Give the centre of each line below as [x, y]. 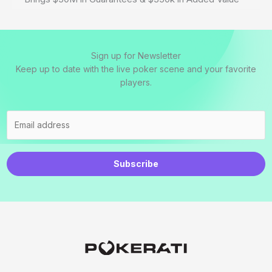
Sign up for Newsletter [136, 55]
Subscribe [136, 163]
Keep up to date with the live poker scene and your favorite [136, 69]
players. [136, 82]
